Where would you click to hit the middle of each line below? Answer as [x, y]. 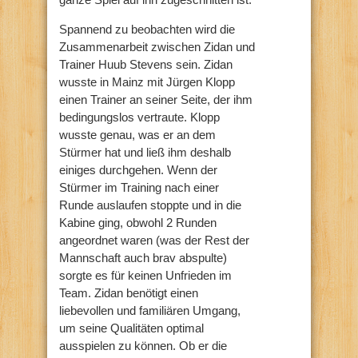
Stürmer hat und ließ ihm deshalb [145, 152]
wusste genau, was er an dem [137, 134]
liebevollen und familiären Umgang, [150, 310]
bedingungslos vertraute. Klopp [139, 117]
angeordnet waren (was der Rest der [154, 240]
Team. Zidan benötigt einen [129, 292]
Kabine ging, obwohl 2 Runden [138, 222]
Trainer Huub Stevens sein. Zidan [146, 64]
